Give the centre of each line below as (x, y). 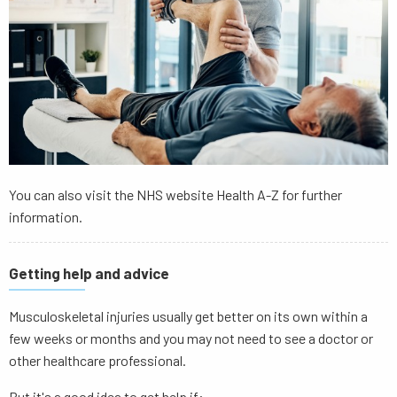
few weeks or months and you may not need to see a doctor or (191, 339)
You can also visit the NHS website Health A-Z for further (175, 195)
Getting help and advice (89, 273)
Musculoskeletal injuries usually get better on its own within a (188, 316)
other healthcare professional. (97, 361)
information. (47, 217)
